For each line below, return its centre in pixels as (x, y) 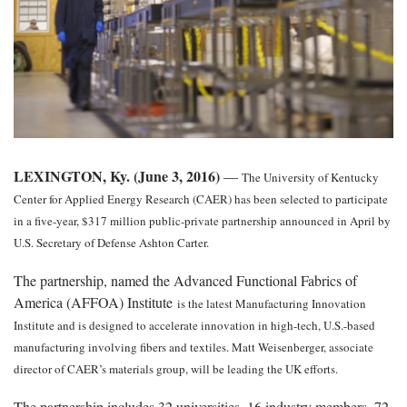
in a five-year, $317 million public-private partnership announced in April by (202, 220)
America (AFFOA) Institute (95, 302)
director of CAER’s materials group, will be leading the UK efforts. (178, 368)
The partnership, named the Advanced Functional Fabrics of (185, 280)
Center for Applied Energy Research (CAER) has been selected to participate (201, 199)
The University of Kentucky (308, 177)
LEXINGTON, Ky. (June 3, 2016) (117, 175)
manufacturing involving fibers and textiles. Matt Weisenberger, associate (194, 347)
